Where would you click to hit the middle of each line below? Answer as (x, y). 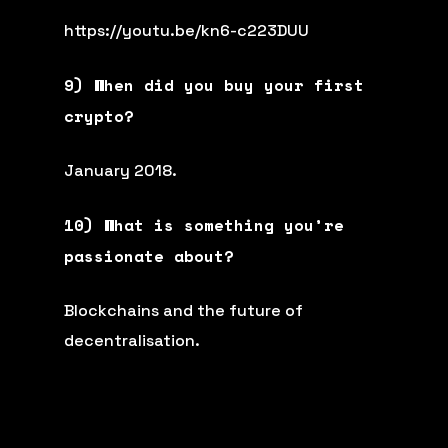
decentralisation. (132, 340)
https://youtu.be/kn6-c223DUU (189, 30)
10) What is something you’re (204, 224)
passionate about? (154, 255)
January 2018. (121, 170)
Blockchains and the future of (184, 310)
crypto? (104, 115)
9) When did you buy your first (214, 84)
